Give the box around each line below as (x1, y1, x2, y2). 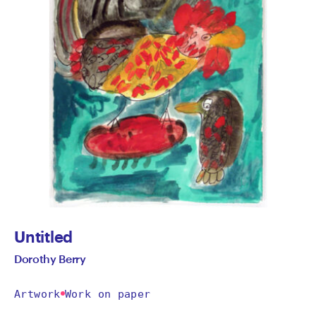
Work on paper (64, 287, 151, 300)
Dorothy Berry (14, 251, 86, 265)
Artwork (14, 287, 61, 300)
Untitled (14, 226, 73, 245)
